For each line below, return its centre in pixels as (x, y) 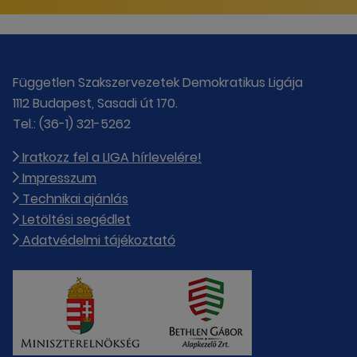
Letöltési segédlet (75, 219)
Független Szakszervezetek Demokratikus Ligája (158, 82)
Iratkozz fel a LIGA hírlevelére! (110, 157)
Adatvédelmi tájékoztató (97, 240)
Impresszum (58, 178)
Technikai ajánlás (74, 198)
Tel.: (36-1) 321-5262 (72, 124)
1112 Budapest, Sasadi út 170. (95, 103)
